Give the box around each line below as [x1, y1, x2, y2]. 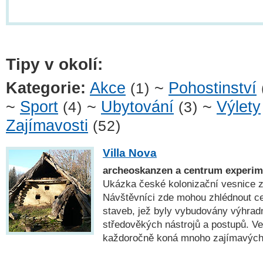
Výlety [217, 98, 261, 116]
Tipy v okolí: [6, 55, 103, 73]
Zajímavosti [6, 117, 88, 135]
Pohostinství [168, 79, 257, 97]
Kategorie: [6, 79, 86, 97]
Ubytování [101, 98, 174, 116]
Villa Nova [103, 146, 157, 159]
